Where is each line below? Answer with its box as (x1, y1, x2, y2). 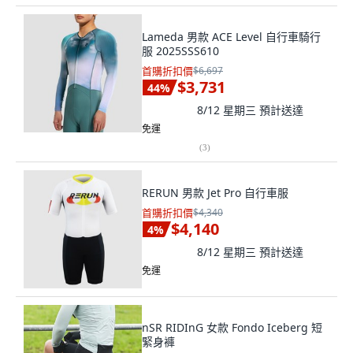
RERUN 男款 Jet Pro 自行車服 (142, 185, 288, 200)
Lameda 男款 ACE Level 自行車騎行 (142, 29, 321, 44)
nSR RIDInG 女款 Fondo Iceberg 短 (142, 320, 322, 335)
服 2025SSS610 (142, 43, 219, 58)
